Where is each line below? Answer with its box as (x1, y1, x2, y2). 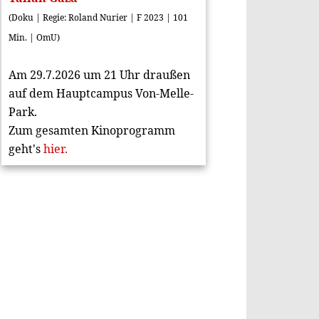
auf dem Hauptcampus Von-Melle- (8, 85, 194, 101)
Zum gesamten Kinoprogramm (8, 122, 175, 138)
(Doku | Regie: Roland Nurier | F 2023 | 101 (8, 11, 188, 23)
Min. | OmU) (8, 31, 60, 43)
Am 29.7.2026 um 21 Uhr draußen (8, 67, 190, 83)
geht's (8, 141, 41, 157)
